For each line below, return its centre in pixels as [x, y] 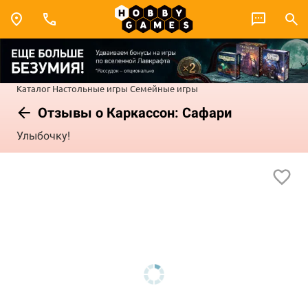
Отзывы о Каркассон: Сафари [133, 112]
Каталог [33, 88]
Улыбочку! [43, 136]
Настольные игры [90, 88]
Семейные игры [164, 88]
